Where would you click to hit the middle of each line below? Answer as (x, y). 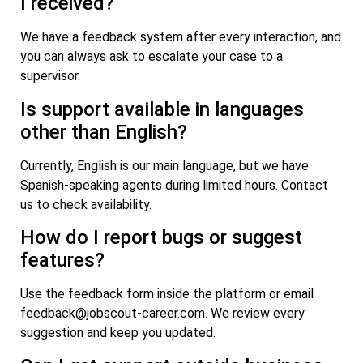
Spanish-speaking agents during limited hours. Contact (174, 185)
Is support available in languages (162, 109)
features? (62, 261)
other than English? (104, 132)
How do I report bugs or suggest (161, 238)
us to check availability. (86, 204)
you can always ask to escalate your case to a (152, 57)
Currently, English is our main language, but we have (164, 165)
